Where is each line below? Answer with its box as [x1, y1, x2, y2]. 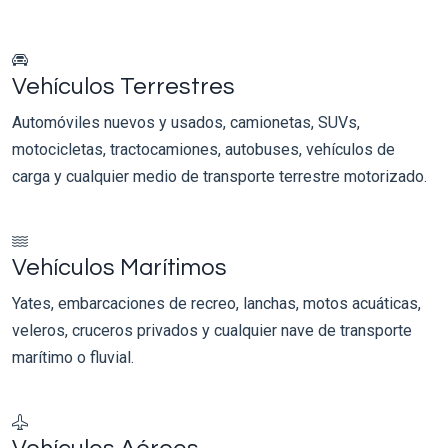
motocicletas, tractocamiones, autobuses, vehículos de [12, 139, 395, 159]
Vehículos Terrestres [12, 74, 235, 99]
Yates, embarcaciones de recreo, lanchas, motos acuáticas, [12, 293, 421, 313]
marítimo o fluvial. [12, 347, 134, 367]
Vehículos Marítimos [12, 255, 227, 280]
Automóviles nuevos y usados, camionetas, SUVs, [12, 112, 360, 132]
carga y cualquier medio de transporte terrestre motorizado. [12, 166, 427, 186]
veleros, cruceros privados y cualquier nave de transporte [12, 320, 412, 340]
